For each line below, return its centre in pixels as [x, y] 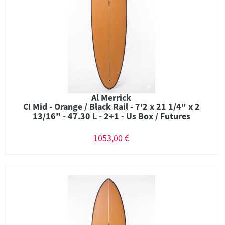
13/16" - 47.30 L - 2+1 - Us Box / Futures [111, 116]
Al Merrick [111, 98]
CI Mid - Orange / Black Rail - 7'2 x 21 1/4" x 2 [111, 107]
